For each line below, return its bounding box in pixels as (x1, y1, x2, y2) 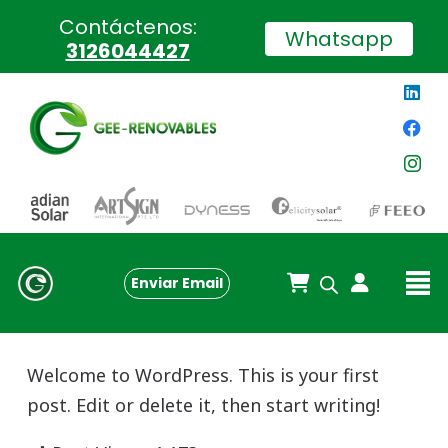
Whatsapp (285, 25, 393, 53)
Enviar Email (131, 272, 224, 293)
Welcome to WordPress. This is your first (27, 363, 379, 387)
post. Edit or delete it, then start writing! (27, 393, 380, 417)
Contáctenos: (58, 13, 197, 41)
